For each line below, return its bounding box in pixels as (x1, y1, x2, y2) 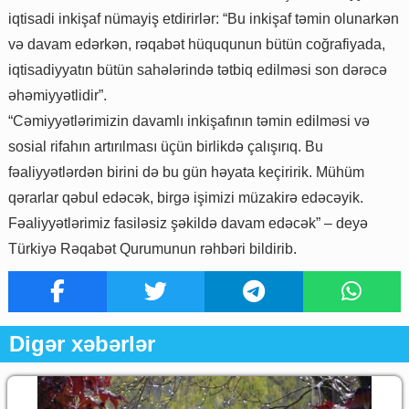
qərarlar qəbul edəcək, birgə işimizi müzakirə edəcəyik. (8, 190, 363, 206)
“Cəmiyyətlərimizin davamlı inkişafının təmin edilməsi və (8, 113, 370, 130)
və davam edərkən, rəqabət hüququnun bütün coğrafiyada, (8, 37, 385, 53)
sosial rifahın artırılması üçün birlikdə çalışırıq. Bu (8, 139, 323, 155)
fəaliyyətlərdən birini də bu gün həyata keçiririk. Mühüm (8, 164, 364, 181)
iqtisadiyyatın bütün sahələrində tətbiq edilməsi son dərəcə (8, 62, 387, 79)
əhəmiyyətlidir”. (8, 88, 107, 104)
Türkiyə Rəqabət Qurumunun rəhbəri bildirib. (8, 241, 297, 257)
